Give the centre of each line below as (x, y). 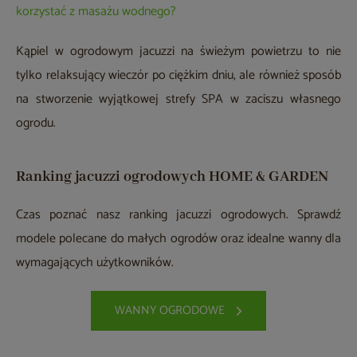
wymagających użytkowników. (95, 263)
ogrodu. (36, 124)
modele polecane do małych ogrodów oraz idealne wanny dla (178, 239)
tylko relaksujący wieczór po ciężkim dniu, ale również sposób (178, 76)
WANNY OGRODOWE (170, 311)
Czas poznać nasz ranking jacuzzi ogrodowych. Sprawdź (178, 215)
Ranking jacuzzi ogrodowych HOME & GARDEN (172, 177)
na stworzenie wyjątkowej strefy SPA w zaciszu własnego (178, 100)
